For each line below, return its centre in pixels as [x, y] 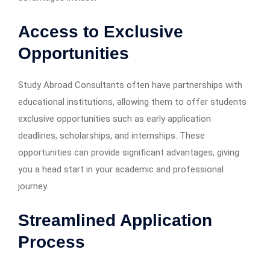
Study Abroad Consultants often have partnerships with [130, 85]
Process [52, 242]
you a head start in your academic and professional [121, 170]
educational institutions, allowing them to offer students [132, 102]
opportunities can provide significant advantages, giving [129, 153]
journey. [33, 187]
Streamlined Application [115, 221]
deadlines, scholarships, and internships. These [111, 136]
